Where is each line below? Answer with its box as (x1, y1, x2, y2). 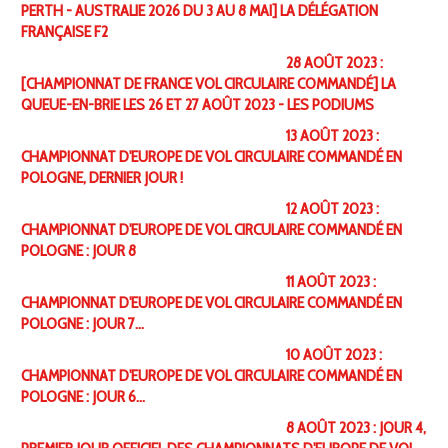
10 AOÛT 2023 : (285, 345, 382, 365)
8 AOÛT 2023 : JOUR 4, (285, 418, 426, 438)
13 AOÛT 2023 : (285, 126, 379, 146)
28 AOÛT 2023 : (285, 53, 383, 73)
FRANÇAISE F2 (20, 22, 108, 42)
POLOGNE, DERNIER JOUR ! (20, 168, 183, 188)
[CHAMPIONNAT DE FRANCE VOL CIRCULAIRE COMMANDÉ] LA (20, 74, 396, 94)
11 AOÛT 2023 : (285, 272, 376, 292)
